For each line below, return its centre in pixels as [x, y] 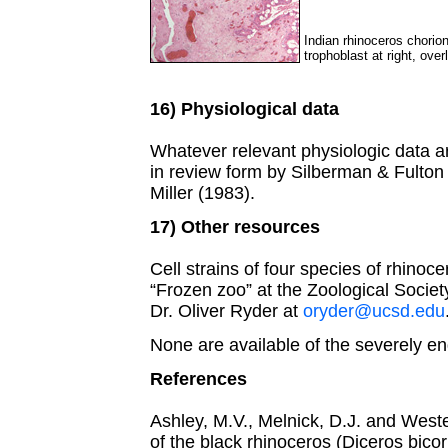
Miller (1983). [202, 193]
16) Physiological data [244, 109]
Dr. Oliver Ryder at [226, 311]
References [198, 379]
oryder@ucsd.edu [374, 311]
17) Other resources [235, 227]
